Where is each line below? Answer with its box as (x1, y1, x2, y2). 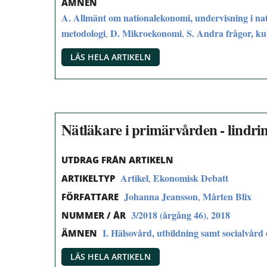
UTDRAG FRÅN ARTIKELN (61, 154, 173, 166)
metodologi (61, 26, 105, 40)
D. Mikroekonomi (110, 26, 182, 40)
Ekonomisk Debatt (153, 171, 228, 185)
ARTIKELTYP (61, 172, 115, 185)
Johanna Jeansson (124, 189, 198, 203)
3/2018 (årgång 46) (131, 207, 206, 222)
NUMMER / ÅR (61, 209, 126, 221)
